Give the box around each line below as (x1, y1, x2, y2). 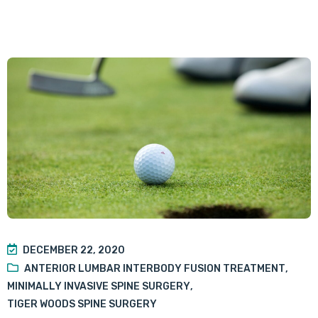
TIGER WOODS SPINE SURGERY (7, 297, 157, 310)
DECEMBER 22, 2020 (23, 243, 125, 256)
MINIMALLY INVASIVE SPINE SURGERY (7, 280, 190, 292)
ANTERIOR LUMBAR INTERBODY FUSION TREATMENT (24, 262, 285, 275)
